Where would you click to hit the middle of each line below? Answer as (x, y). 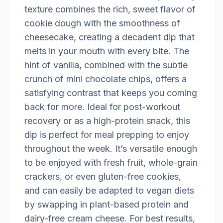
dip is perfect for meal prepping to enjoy (107, 135)
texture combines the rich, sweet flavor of (110, 9)
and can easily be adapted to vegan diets (109, 190)
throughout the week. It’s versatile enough (111, 149)
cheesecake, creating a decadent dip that (110, 37)
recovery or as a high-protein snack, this (107, 121)
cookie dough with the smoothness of (102, 23)
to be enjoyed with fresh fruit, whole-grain (111, 163)
